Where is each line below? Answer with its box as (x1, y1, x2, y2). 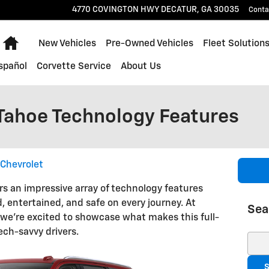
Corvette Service (36, 62, 111, 71)
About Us (120, 62, 161, 71)
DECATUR (161, 5, 197, 14)
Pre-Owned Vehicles (105, 39, 193, 48)
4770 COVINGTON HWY (72, 5, 159, 14)
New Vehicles (38, 39, 96, 48)
